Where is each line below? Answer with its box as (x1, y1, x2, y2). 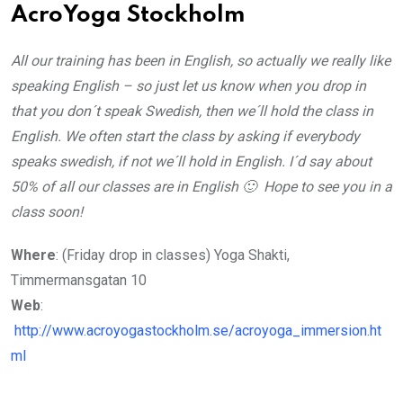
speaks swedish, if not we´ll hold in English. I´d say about (11, 152, 372, 170)
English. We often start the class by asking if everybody (11, 127, 360, 145)
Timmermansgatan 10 (11, 271, 147, 289)
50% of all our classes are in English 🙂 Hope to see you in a (11, 177, 392, 195)
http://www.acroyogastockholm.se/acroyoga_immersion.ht (14, 321, 381, 339)
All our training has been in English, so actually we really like (11, 51, 390, 69)
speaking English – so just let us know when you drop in (11, 76, 366, 94)
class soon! (11, 202, 83, 220)
